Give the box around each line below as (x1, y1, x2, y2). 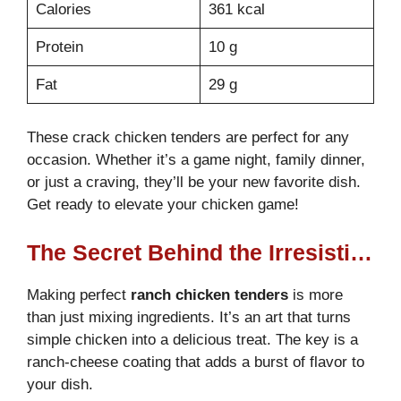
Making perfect (27, 286, 131, 303)
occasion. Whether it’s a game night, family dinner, (27, 151, 365, 169)
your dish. (27, 375, 93, 393)
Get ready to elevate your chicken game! (27, 196, 299, 214)
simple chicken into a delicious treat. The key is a (27, 330, 358, 348)
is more (288, 286, 343, 303)
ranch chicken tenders (131, 286, 288, 303)
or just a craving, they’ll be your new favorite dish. (27, 174, 361, 192)
